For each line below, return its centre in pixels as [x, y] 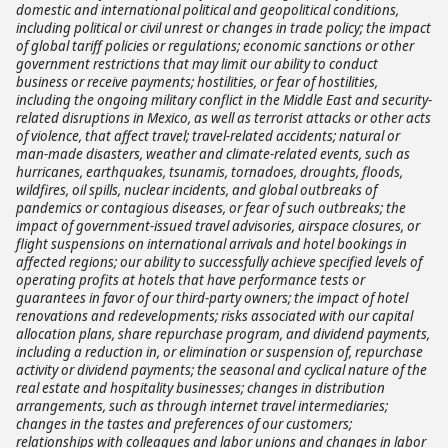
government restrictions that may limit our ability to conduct [197, 63]
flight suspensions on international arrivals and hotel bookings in [211, 243]
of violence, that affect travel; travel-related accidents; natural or [208, 135]
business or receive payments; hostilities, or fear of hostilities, [197, 81]
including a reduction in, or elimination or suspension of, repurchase [219, 351]
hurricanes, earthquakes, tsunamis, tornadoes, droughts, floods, [209, 171]
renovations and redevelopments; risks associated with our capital [214, 315]
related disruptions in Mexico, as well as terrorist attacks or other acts [223, 117]
